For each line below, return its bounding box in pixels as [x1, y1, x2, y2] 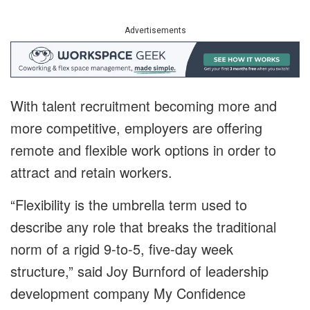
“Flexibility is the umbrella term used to [10, 194, 247, 215]
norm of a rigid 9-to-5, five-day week [10, 239, 233, 259]
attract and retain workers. [10, 162, 172, 183]
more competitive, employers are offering [10, 118, 262, 138]
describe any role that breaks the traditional [10, 217, 276, 237]
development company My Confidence [10, 283, 246, 304]
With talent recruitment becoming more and [10, 95, 277, 116]
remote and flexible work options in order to [10, 140, 276, 161]
